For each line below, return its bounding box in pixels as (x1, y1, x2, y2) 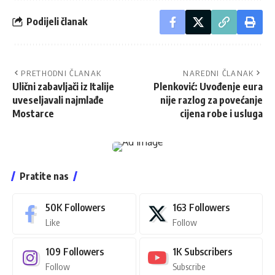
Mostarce (12, 107, 54, 120)
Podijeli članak (26, 15, 87, 28)
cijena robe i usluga (180, 107, 263, 120)
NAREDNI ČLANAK (183, 68, 254, 78)
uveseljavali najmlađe (12, 93, 104, 106)
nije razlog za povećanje (160, 93, 263, 106)
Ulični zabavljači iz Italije (12, 80, 114, 93)
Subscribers (184, 245, 232, 258)
